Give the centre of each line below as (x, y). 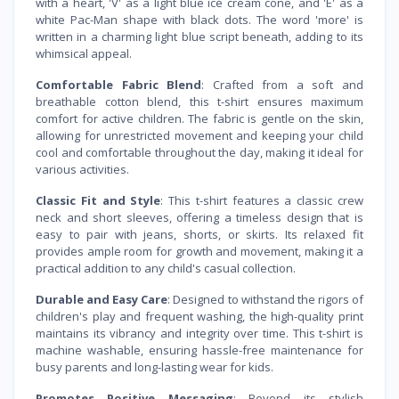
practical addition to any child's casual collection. (166, 269)
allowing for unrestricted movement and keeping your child (199, 136)
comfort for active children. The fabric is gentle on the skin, (199, 119)
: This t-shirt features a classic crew (262, 201)
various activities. (82, 170)
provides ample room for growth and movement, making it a (199, 252)
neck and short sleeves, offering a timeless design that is (199, 218)
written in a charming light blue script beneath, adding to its (199, 37)
